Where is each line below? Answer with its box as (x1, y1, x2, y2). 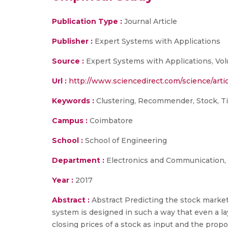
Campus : (52, 116, 88, 125)
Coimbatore (88, 116, 133, 125)
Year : (52, 176, 73, 185)
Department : (52, 156, 104, 165)
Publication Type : (52, 17, 122, 26)
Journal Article (122, 17, 177, 26)
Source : (52, 56, 84, 66)
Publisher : (52, 37, 95, 46)
